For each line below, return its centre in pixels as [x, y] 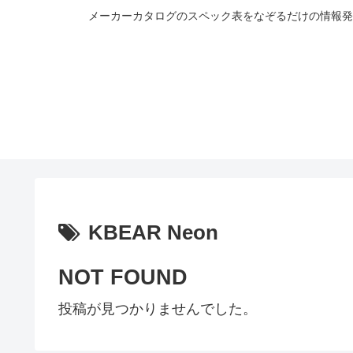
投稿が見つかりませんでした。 [158, 308]
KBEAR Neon [153, 232]
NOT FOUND [123, 277]
